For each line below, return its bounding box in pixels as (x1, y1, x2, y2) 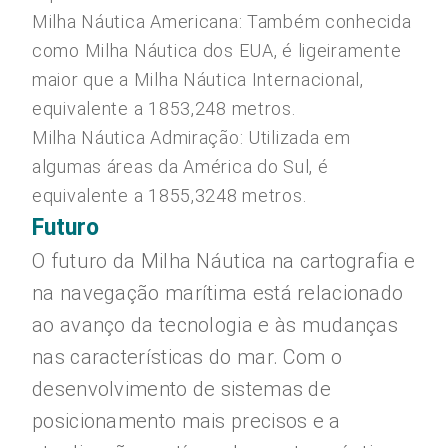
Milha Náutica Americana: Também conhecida (32, 11, 412, 32)
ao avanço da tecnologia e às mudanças (32, 313, 399, 337)
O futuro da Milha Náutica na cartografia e (32, 249, 416, 273)
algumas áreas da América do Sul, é (32, 156, 329, 177)
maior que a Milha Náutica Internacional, (32, 69, 364, 90)
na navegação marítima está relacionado (32, 281, 404, 305)
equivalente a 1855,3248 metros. (32, 185, 307, 206)
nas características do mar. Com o (32, 345, 342, 369)
